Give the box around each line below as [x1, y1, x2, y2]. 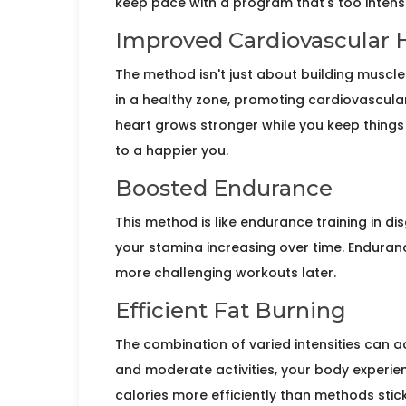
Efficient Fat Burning [115, 297, 346, 324]
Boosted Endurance [115, 175, 333, 202]
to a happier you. [115, 141, 228, 160]
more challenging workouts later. [115, 264, 336, 283]
